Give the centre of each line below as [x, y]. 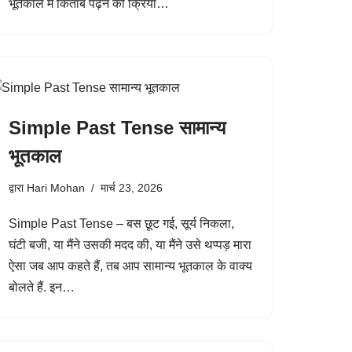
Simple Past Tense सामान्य [117, 128]
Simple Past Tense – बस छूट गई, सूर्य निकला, [121, 224]
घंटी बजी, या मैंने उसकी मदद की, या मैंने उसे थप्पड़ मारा [130, 245]
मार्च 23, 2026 [132, 188]
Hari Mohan [56, 188]
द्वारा [18, 188]
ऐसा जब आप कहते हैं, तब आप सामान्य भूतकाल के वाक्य [130, 266]
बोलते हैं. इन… [43, 287]
